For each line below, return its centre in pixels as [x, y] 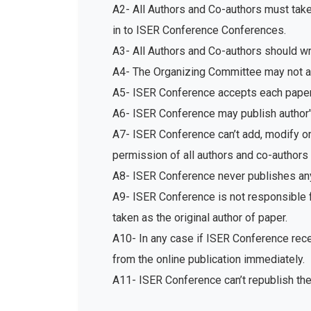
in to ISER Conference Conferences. [199, 30]
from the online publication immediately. [209, 259]
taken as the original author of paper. [200, 218]
